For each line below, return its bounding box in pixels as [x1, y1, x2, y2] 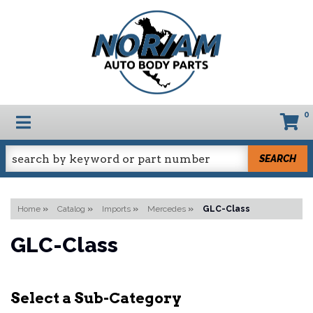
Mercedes [147, 204, 186, 214]
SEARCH [259, 152, 297, 164]
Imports [102, 204, 131, 214]
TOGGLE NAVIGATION [15, 110, 184, 131]
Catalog [57, 204, 85, 214]
